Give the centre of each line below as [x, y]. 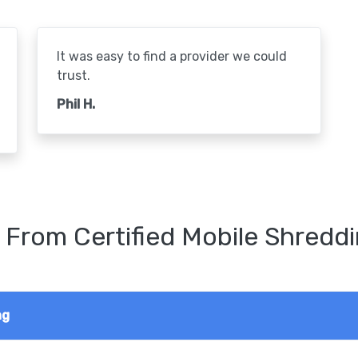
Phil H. [76, 104]
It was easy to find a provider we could [171, 56]
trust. [73, 75]
